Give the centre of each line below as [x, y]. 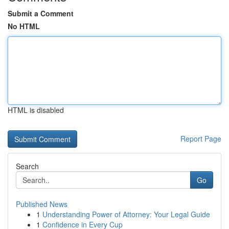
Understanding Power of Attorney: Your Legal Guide [126, 214]
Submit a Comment [41, 13]
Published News [42, 204]
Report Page [201, 139]
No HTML [24, 26]
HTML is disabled [36, 110]
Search [27, 166]
